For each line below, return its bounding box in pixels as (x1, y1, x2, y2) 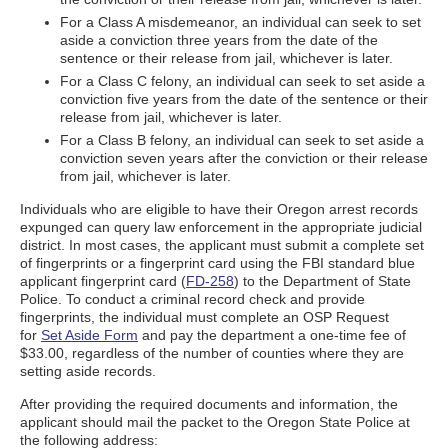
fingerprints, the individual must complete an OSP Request (20, 309, 389, 325)
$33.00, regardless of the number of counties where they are (20, 345, 404, 361)
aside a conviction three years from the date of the (60, 32, 378, 48)
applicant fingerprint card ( (20, 273, 186, 289)
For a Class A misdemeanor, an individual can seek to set (60, 14, 421, 30)
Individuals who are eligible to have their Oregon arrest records (20, 201, 418, 217)
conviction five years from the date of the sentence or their (60, 91, 428, 107)
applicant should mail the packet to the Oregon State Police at (20, 414, 410, 430)
